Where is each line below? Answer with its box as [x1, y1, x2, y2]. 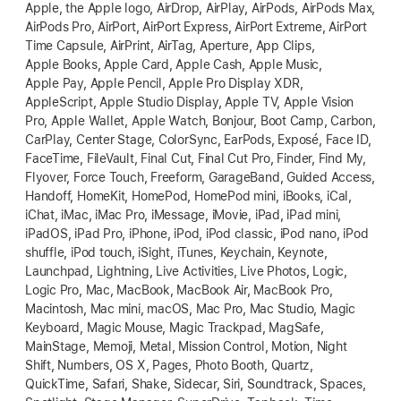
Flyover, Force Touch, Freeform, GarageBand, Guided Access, [25, 169, 376, 184]
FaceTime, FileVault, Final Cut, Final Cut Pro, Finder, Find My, [25, 150, 366, 166]
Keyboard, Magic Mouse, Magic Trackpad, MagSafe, [25, 320, 324, 335]
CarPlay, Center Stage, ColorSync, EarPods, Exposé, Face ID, [25, 132, 371, 147]
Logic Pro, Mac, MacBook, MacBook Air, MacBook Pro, [25, 282, 333, 297]
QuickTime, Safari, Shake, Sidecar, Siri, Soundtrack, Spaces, [25, 376, 366, 391]
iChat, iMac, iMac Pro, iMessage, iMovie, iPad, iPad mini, [25, 207, 342, 222]
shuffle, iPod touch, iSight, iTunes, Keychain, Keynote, [25, 244, 328, 260]
